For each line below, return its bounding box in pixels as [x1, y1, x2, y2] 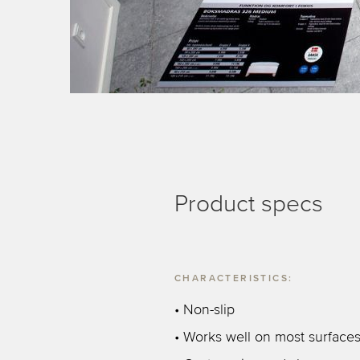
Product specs [174, 192, 323, 216]
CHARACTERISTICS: [174, 274, 293, 284]
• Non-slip [174, 303, 235, 317]
